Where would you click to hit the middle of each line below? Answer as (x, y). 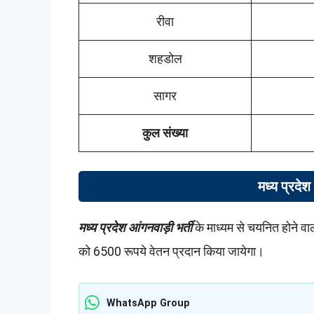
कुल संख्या (165, 133)
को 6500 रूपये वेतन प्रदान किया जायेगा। (171, 252)
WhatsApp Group (148, 303)
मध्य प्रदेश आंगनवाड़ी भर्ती (135, 228)
